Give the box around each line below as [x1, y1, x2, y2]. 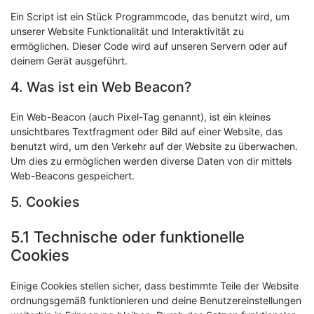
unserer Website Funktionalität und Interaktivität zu [11, 25, 244, 37]
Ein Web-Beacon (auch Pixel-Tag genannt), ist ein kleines [11, 111, 271, 123]
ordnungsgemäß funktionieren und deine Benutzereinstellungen [11, 294, 301, 306]
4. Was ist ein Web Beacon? [11, 78, 191, 95]
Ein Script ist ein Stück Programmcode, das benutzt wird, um [11, 11, 289, 22]
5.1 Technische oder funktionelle [11, 228, 245, 246]
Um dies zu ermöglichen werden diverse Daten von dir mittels [11, 155, 292, 167]
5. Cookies [11, 193, 80, 210]
